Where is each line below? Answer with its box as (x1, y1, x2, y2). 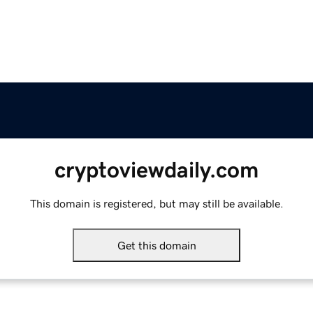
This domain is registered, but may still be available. (29, 198, 284, 210)
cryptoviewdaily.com (54, 159, 259, 182)
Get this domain (117, 240, 196, 252)
